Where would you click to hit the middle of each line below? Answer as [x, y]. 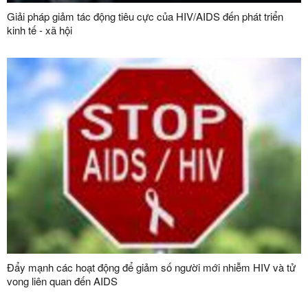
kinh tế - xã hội [40, 30]
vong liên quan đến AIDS [62, 281]
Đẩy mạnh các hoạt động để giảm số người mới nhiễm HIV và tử [151, 267]
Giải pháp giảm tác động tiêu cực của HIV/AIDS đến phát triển [145, 16]
